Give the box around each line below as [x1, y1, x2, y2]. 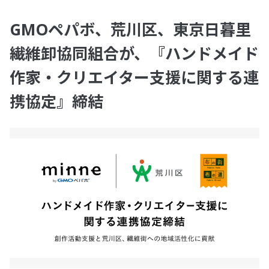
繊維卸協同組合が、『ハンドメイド [10, 43, 259, 65]
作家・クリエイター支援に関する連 [10, 67, 259, 89]
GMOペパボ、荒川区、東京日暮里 [10, 19, 251, 41]
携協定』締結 [10, 91, 103, 113]
